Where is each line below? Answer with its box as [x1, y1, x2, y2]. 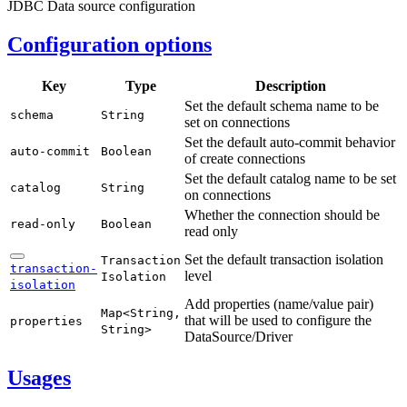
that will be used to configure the [184, 312, 372, 328]
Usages [7, 365, 71, 390]
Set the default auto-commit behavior [184, 134, 395, 150]
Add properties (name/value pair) [184, 295, 373, 312]
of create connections [184, 150, 305, 166]
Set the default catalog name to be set [184, 170, 396, 186]
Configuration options [7, 32, 212, 56]
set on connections [184, 114, 290, 130]
